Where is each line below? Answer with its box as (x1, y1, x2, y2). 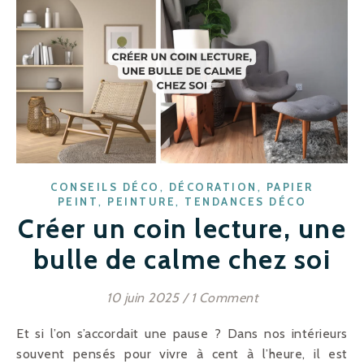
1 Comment (190, 290, 258, 306)
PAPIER (266, 180, 314, 194)
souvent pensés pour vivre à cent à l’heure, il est (16, 346, 348, 362)
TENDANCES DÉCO (184, 195, 307, 209)
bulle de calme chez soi (32, 243, 331, 276)
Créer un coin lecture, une (18, 212, 346, 245)
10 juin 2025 (106, 290, 179, 306)
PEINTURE (107, 195, 176, 209)
